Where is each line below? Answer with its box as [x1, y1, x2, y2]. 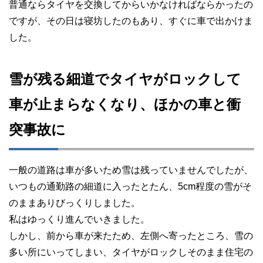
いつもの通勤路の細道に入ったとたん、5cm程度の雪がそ [9, 181, 252, 191]
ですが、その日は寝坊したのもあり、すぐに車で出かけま [9, 15, 253, 26]
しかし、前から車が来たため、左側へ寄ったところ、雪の [9, 230, 253, 241]
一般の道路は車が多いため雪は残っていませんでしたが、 [9, 164, 253, 175]
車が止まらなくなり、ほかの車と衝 [9, 96, 241, 112]
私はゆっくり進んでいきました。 [9, 214, 150, 224]
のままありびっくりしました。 [9, 197, 140, 208]
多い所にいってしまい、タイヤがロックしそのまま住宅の [9, 247, 253, 257]
